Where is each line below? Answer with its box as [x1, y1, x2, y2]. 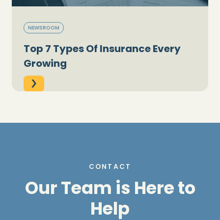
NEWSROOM [28, 24, 59, 31]
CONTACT [89, 162, 131, 172]
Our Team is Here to [25, 176, 195, 200]
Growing [24, 56, 67, 71]
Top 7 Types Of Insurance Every [24, 42, 181, 56]
